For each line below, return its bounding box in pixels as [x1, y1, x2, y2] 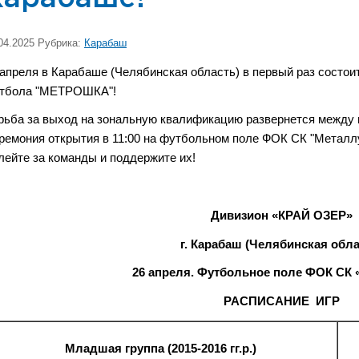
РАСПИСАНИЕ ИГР [224, 295, 340, 309]
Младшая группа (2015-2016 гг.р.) [65, 342, 256, 356]
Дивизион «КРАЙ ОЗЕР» [211, 208, 353, 222]
